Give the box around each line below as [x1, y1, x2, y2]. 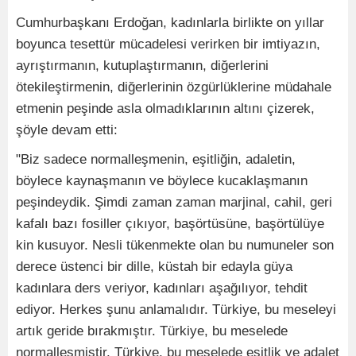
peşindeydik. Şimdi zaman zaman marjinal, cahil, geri [16, 195, 332, 211]
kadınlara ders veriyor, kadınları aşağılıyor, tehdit [16, 281, 308, 296]
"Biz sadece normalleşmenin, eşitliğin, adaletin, [16, 152, 296, 168]
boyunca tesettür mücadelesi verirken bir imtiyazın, [16, 37, 320, 52]
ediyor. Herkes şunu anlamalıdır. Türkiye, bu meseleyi [16, 302, 336, 318]
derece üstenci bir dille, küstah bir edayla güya [16, 259, 292, 275]
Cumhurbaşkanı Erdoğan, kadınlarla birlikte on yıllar [16, 15, 324, 31]
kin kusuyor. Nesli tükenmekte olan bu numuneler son [16, 238, 334, 253]
